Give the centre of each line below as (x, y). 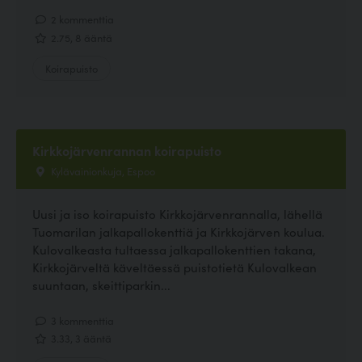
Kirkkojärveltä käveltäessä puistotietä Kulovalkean (175, 267)
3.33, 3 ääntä (80, 338)
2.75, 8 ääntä (80, 37)
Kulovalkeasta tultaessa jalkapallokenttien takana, (174, 249)
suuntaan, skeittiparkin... (101, 284)
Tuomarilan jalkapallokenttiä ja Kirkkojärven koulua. (179, 231)
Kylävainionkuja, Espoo (102, 170)
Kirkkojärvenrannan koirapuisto (127, 150)
